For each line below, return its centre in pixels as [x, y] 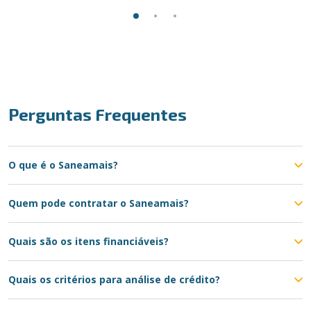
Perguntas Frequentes [98, 114]
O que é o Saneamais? [63, 165]
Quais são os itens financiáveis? [89, 241]
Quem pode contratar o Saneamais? [99, 203]
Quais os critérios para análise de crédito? [114, 279]
